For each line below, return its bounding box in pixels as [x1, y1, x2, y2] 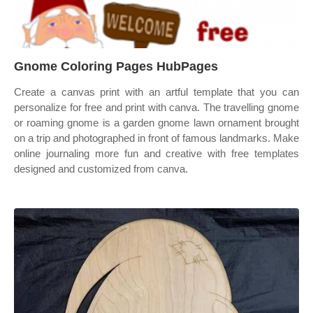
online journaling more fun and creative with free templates [14, 147, 299, 159]
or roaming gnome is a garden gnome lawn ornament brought [14, 117, 299, 129]
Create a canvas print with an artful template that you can [14, 86, 299, 98]
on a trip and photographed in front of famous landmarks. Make [14, 132, 299, 144]
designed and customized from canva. [14, 163, 188, 175]
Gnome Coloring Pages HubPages [14, 59, 218, 73]
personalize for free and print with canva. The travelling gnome [14, 101, 299, 113]
